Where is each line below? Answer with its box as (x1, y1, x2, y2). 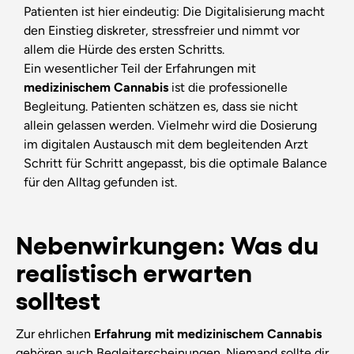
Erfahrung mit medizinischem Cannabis (93, 326, 322, 342)
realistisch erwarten (15, 254, 252, 286)
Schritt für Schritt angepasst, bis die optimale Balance (23, 155, 327, 171)
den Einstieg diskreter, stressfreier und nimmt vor (23, 22, 299, 38)
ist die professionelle (171, 79, 288, 95)
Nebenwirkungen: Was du (15, 227, 318, 258)
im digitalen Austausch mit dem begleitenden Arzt (23, 136, 308, 152)
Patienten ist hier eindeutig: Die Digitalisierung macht (23, 3, 325, 19)
